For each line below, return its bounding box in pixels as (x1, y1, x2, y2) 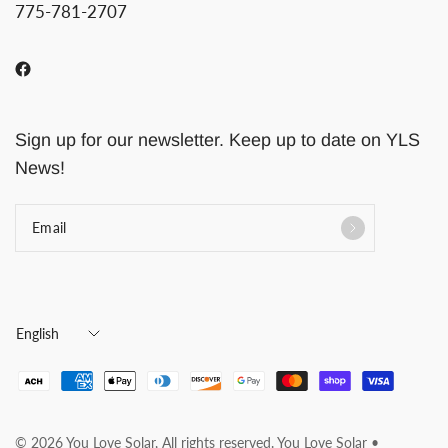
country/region (14, 344, 110, 362)
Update (14, 322, 61, 340)
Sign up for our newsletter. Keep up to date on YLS (15, 129, 421, 150)
